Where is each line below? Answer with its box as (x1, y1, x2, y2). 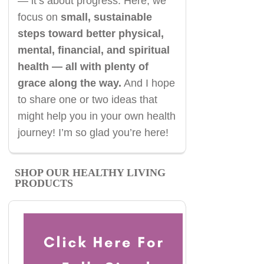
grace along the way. (17, 77, 121, 90)
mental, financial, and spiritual (17, 44, 170, 57)
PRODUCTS (14, 177, 73, 190)
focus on (17, 11, 61, 24)
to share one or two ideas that (17, 94, 157, 106)
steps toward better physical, (17, 28, 164, 40)
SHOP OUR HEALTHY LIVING (14, 167, 166, 179)
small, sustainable (60, 11, 152, 24)
